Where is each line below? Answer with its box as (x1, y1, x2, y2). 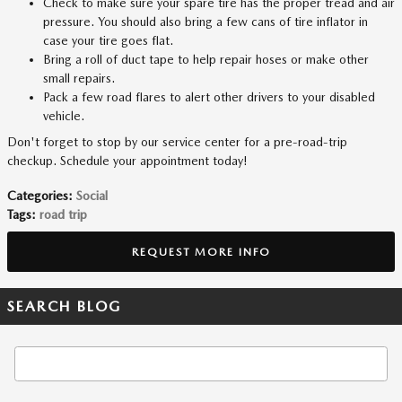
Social (76, 188, 108, 203)
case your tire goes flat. (43, 33, 173, 48)
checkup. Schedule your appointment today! (7, 153, 248, 168)
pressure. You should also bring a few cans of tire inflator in (43, 14, 368, 29)
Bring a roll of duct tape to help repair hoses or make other (43, 52, 369, 66)
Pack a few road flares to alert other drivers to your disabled (43, 90, 375, 104)
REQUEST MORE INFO (131, 244, 271, 258)
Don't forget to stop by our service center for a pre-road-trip (7, 135, 347, 149)
